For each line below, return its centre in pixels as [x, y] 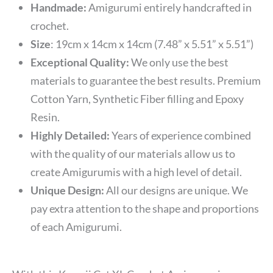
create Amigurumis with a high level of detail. [136, 172]
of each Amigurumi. [76, 226]
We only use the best [179, 62]
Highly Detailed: [70, 135]
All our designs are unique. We [176, 190]
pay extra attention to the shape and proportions [144, 208]
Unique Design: [67, 190]
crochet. [49, 25]
